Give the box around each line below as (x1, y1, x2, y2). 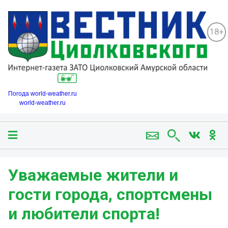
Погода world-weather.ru (8, 90, 77, 98)
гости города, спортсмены (8, 185, 212, 205)
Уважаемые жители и (8, 165, 178, 185)
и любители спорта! (8, 204, 160, 224)
